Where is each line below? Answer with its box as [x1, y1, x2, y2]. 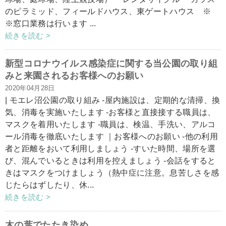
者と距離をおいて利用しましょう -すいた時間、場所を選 [5, 144, 216, 153]
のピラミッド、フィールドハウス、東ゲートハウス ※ [5, 7, 211, 16]
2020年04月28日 [5, 84, 55, 92]
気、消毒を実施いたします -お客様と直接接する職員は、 [5, 108, 216, 117]
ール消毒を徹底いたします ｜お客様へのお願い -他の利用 [5, 132, 218, 141]
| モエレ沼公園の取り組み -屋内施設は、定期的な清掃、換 [5, 96, 220, 104]
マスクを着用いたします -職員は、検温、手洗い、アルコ [5, 120, 216, 129]
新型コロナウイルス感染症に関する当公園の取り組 [5, 59, 218, 69]
